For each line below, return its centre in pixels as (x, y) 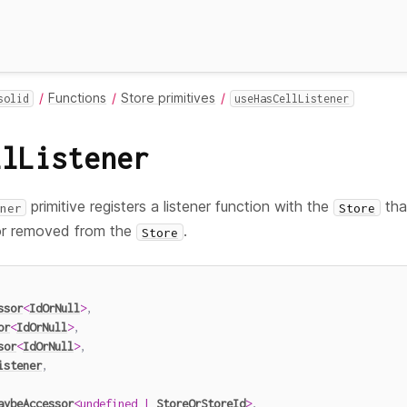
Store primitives (169, 98)
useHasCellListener (292, 99)
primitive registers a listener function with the (180, 207)
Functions (78, 98)
